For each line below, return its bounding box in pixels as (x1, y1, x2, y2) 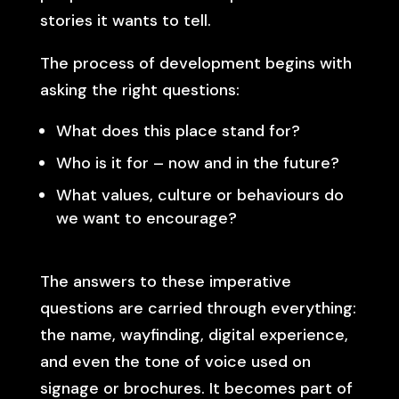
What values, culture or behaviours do (55, 184, 344, 206)
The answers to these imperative (39, 271, 291, 292)
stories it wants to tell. (39, 10, 211, 31)
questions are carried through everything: (39, 297, 356, 319)
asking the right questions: (39, 79, 240, 101)
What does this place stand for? (55, 120, 300, 142)
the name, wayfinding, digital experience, (39, 324, 348, 346)
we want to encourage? (55, 208, 237, 229)
